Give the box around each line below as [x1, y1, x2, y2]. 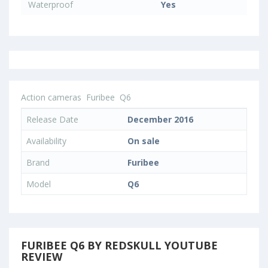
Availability [26, 135, 66, 147]
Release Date [26, 114, 78, 125]
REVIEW [21, 249, 62, 264]
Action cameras [21, 92, 81, 103]
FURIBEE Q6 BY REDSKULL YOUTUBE [21, 238, 218, 252]
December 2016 [127, 114, 193, 125]
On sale [127, 135, 160, 147]
